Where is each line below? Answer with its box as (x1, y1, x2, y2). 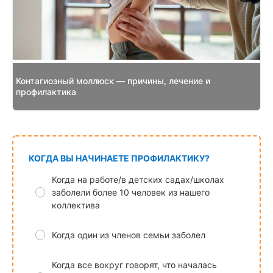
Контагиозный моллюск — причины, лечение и (16, 76, 210, 87)
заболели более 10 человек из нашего (51, 187, 210, 198)
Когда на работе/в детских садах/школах (51, 174, 224, 185)
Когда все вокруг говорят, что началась (51, 260, 217, 271)
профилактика (16, 87, 76, 97)
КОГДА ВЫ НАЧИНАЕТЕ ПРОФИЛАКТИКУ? (29, 153, 210, 164)
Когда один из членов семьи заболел (51, 230, 205, 241)
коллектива (51, 200, 100, 211)
